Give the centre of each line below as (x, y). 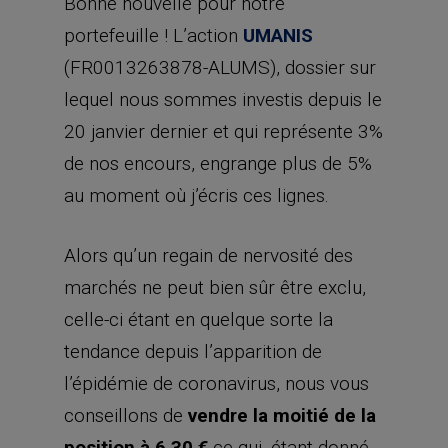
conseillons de (126, 415)
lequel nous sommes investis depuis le (223, 99)
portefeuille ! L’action (153, 35)
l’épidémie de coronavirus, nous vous (216, 383)
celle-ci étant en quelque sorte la (198, 319)
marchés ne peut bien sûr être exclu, (215, 287)
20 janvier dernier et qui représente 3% (223, 131)
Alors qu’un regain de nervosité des (208, 255)
